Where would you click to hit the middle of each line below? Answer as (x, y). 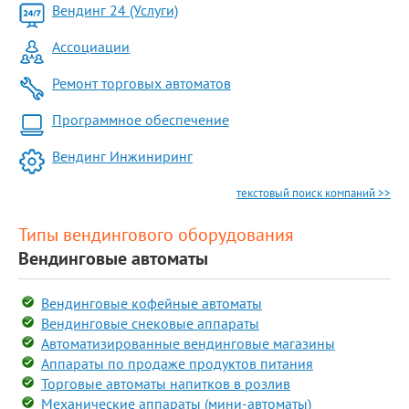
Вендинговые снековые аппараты (150, 323)
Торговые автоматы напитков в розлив (166, 383)
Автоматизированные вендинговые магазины (188, 343)
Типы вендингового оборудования (156, 235)
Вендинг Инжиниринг (122, 156)
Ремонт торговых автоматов (142, 83)
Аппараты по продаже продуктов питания (177, 363)
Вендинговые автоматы (113, 258)
